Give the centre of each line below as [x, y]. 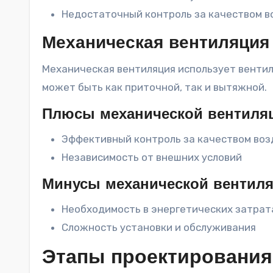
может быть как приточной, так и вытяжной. [154, 87]
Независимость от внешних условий [152, 157]
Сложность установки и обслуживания [159, 227]
